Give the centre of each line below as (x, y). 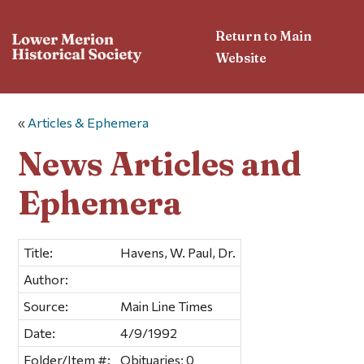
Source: (46, 305)
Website (241, 57)
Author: (46, 279)
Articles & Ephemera (89, 123)
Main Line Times (167, 305)
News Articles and (160, 163)
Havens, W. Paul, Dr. (178, 252)
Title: (39, 252)
